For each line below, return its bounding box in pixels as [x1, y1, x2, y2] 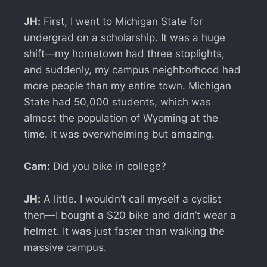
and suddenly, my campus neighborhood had [24, 64, 241, 76]
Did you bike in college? [50, 160, 166, 173]
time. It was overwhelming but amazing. [24, 128, 215, 141]
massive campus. [24, 241, 107, 253]
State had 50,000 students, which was [24, 96, 211, 108]
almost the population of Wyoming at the [24, 112, 218, 125]
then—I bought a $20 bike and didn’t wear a [24, 209, 236, 221]
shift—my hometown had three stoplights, [24, 48, 225, 60]
